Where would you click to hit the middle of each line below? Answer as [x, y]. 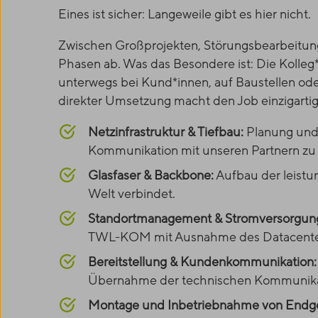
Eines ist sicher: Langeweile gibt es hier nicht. [185, 15]
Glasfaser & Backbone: [151, 176]
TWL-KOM [120, 237]
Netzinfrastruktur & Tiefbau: [166, 132]
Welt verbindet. [132, 194]
